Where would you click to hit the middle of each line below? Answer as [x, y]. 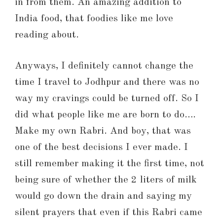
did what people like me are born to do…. [105, 115]
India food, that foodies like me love [94, 19]
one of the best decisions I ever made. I [101, 148]
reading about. [47, 35]
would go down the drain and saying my [103, 197]
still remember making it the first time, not [110, 164]
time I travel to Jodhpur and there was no [107, 83]
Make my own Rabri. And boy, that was [103, 131]
